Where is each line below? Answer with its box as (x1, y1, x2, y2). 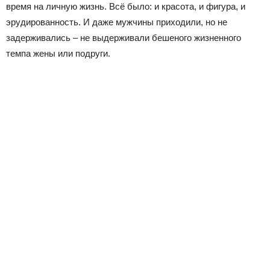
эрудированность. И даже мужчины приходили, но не (6, 17, 227, 28)
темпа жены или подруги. (6, 48, 110, 59)
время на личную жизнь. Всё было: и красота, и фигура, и (6, 1, 245, 12)
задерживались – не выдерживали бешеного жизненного (6, 33, 241, 43)
